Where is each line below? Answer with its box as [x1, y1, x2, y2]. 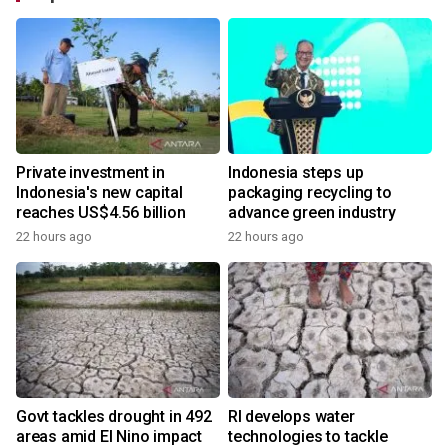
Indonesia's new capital [16, 182, 183, 202]
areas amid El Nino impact [16, 426, 202, 446]
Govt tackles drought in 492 [16, 406, 212, 426]
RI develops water [228, 406, 355, 426]
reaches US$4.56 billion [16, 202, 186, 222]
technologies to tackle [228, 426, 388, 446]
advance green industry [228, 202, 396, 222]
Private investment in [16, 162, 165, 182]
